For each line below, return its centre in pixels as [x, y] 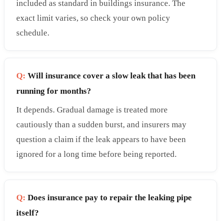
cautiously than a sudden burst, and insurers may [101, 125]
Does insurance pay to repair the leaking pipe [109, 197]
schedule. [33, 33]
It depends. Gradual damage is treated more [92, 110]
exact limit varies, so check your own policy [93, 18]
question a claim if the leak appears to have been [101, 140]
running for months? [54, 91]
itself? [28, 213]
